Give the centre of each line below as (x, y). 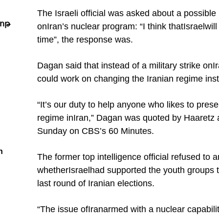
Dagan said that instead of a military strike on (125, 66)
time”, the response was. (85, 40)
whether (53, 170)
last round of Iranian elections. (96, 183)
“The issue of (63, 209)
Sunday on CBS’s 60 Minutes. (96, 131)
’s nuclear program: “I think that (123, 26)
